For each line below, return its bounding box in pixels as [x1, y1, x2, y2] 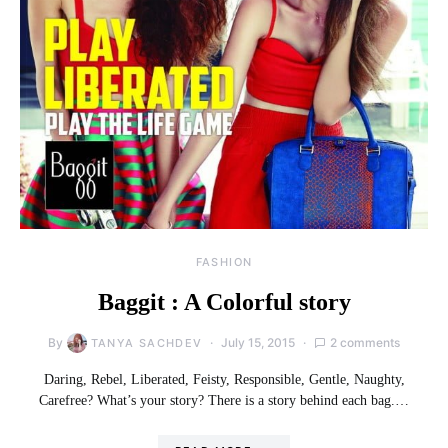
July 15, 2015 [221, 334, 296, 350]
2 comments [330, 334, 401, 350]
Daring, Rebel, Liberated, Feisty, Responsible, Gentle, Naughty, [43, 371, 405, 387]
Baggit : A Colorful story [97, 288, 351, 315]
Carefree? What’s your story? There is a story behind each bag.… [39, 392, 409, 408]
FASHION [195, 254, 253, 269]
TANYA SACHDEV [90, 335, 203, 350]
